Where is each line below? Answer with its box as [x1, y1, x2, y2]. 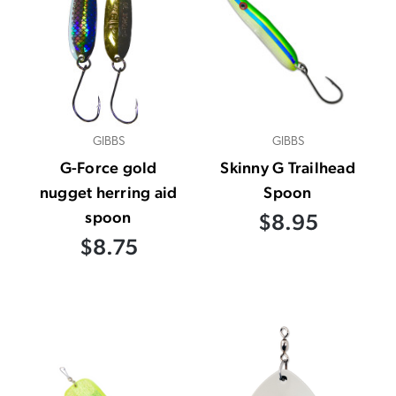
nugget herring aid [39, 182, 178, 202]
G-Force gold [59, 157, 157, 177]
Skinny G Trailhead [220, 157, 355, 177]
